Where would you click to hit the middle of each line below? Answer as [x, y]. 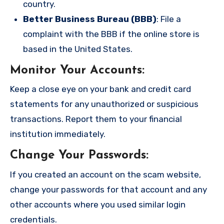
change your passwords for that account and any [108, 189]
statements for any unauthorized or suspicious [104, 104]
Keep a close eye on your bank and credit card [100, 89]
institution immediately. [58, 134]
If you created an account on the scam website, [105, 174]
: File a [169, 19]
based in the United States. [78, 49]
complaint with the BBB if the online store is [111, 34]
